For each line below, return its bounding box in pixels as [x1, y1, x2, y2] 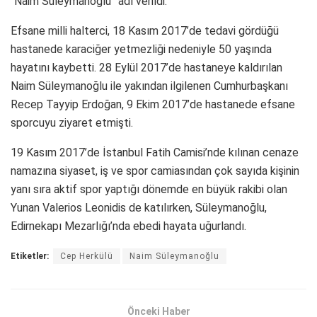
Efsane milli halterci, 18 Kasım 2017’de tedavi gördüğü [11, 23, 279, 38]
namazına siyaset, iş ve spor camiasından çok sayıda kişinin [11, 163, 299, 178]
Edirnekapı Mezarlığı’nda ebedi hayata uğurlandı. [11, 219, 246, 233]
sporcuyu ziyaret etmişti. [11, 115, 133, 129]
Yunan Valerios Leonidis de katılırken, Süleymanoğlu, [11, 200, 267, 214]
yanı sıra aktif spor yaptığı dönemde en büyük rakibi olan [11, 182, 287, 196]
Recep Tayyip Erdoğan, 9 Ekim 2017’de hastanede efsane [11, 97, 295, 111]
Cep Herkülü [60, 250, 113, 261]
